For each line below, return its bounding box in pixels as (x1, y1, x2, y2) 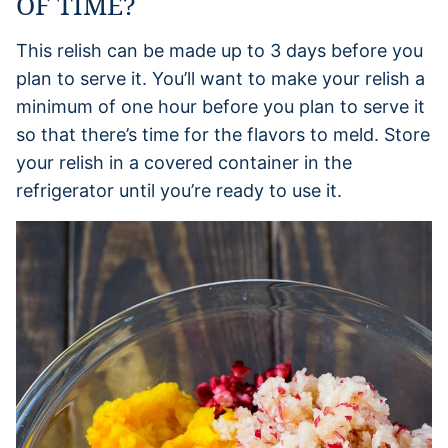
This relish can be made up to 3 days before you (16, 39, 423, 61)
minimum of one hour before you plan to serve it (16, 95, 425, 117)
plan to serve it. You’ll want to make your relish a (16, 67, 425, 89)
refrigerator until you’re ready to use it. (16, 179, 342, 201)
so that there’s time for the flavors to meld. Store (16, 123, 430, 145)
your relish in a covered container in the (16, 151, 352, 173)
